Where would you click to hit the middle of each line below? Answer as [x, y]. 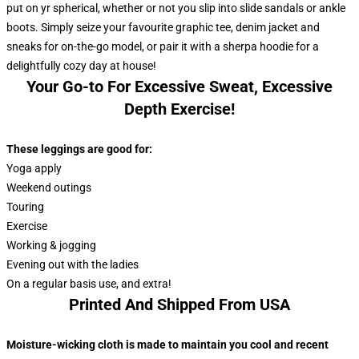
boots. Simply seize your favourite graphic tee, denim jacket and [163, 27]
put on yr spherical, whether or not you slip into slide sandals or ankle [176, 8]
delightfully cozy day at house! [81, 66]
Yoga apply [34, 168]
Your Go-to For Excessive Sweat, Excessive [179, 87]
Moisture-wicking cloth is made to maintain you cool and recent [167, 345]
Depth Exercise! [179, 109]
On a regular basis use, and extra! [89, 284]
